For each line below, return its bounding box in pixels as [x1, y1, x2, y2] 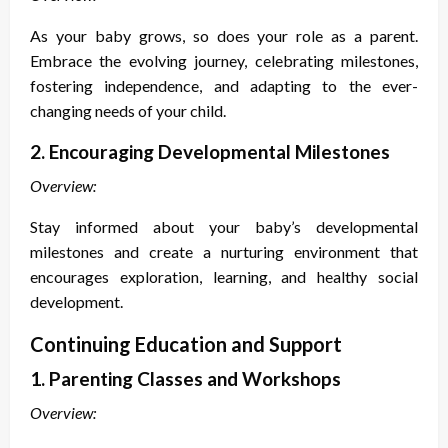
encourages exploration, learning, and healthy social [30, 267, 418, 287]
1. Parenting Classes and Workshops [30, 367, 341, 391]
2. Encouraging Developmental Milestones [30, 140, 390, 164]
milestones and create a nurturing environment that [30, 242, 418, 262]
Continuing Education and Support [30, 332, 342, 357]
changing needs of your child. [30, 101, 226, 121]
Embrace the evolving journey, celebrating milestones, [30, 51, 418, 71]
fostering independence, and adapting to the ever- [30, 76, 418, 96]
